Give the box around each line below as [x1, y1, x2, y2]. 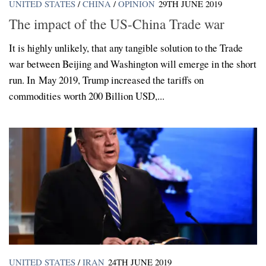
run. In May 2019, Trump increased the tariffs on [9, 73, 204, 87]
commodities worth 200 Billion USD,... [9, 89, 164, 103]
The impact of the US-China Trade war [9, 14, 224, 34]
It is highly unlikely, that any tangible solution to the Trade [9, 41, 243, 55]
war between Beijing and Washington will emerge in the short [9, 57, 256, 71]
